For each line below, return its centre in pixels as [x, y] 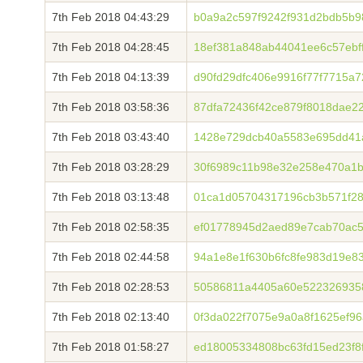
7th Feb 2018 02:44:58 [111, 257]
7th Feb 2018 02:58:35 [111, 227]
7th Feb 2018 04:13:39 [111, 77]
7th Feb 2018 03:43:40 [111, 137]
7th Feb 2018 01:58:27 [111, 347]
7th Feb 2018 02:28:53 [111, 287]
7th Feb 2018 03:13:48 [111, 197]
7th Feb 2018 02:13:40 [111, 317]
